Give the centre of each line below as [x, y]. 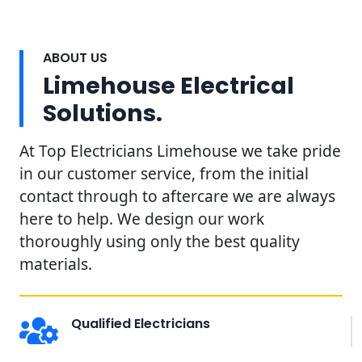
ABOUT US [75, 57]
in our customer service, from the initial [164, 173]
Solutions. [103, 113]
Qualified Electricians [141, 323]
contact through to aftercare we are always [177, 196]
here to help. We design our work [142, 218]
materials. [56, 263]
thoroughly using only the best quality [160, 241]
